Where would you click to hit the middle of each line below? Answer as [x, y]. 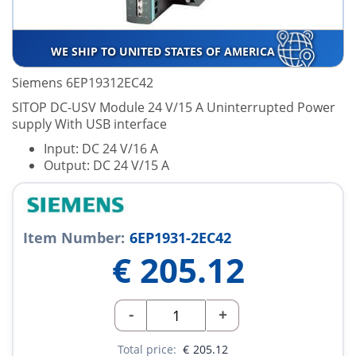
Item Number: [74, 238]
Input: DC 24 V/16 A [101, 149]
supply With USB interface [89, 124]
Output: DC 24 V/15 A [106, 166]
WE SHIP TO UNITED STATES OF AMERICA [164, 52]
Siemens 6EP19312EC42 [83, 83]
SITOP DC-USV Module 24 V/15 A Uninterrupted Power [174, 108]
